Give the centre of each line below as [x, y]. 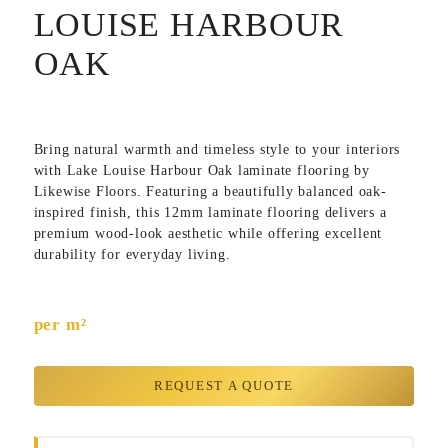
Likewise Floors [85, 190]
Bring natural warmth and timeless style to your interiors [217, 148]
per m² [60, 324]
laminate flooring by [301, 169]
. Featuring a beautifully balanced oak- [261, 190]
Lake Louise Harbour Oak [149, 169]
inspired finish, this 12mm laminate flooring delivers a [210, 211]
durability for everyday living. [132, 253]
